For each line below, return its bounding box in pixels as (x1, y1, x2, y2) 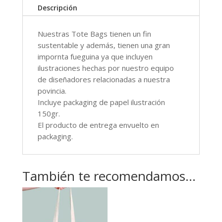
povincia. (37, 86, 66, 96)
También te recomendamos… (22, 167, 196, 185)
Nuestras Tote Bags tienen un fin (37, 29, 151, 39)
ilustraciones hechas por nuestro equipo (37, 63, 174, 73)
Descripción (37, 3, 77, 13)
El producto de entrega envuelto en (37, 120, 159, 130)
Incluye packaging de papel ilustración (37, 97, 165, 108)
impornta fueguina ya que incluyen (37, 52, 153, 62)
